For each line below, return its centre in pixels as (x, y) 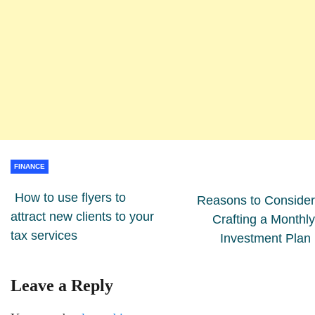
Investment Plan (265, 238)
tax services (44, 235)
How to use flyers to (70, 197)
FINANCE (30, 166)
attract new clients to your (82, 216)
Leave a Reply (62, 285)
